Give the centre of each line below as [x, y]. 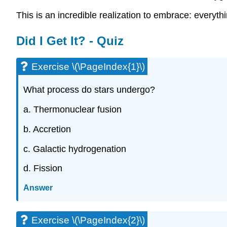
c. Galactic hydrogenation [75, 149]
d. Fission [43, 168]
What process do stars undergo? [89, 90]
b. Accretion [47, 129]
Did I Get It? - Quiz [70, 41]
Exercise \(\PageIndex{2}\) [88, 220]
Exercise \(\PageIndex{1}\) [88, 67]
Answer [38, 188]
